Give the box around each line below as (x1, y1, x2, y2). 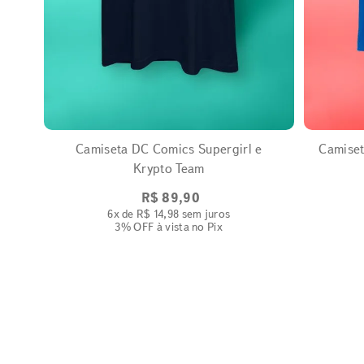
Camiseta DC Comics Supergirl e (75, 141, 262, 157)
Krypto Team (132, 160, 205, 176)
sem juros (179, 206, 231, 221)
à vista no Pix (154, 219, 223, 234)
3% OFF (115, 219, 154, 234)
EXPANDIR (142, 105, 187, 115)
